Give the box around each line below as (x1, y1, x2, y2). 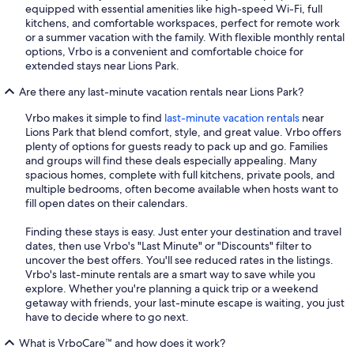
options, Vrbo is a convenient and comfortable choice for (25, 44, 303, 59)
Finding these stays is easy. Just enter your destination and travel (25, 224, 341, 239)
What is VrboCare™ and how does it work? (19, 336, 225, 351)
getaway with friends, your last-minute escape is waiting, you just (25, 296, 345, 311)
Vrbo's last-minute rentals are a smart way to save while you (25, 267, 315, 282)
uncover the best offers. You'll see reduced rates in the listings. (25, 253, 333, 268)
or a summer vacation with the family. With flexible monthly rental (25, 30, 345, 45)
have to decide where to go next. (25, 310, 189, 325)
